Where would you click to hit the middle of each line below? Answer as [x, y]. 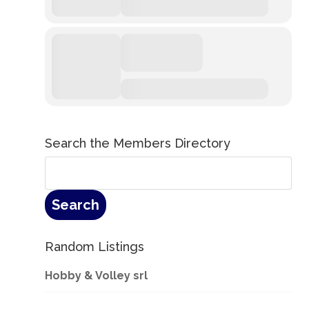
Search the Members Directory [137, 143]
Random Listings [94, 247]
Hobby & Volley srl [96, 276]
